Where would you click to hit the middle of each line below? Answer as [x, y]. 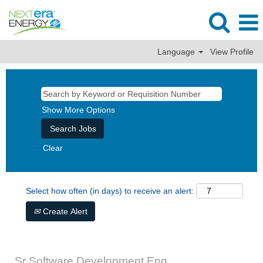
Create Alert [64, 211]
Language [178, 52]
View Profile [232, 52]
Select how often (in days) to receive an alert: [110, 191]
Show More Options [78, 110]
